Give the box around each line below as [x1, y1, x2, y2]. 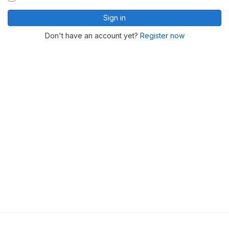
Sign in [103, 13, 126, 22]
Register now [140, 31, 185, 40]
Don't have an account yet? [44, 31, 140, 40]
